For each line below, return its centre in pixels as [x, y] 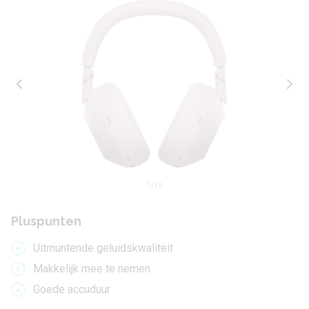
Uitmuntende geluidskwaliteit [103, 248]
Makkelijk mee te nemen [92, 269]
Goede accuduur [72, 290]
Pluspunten [46, 221]
